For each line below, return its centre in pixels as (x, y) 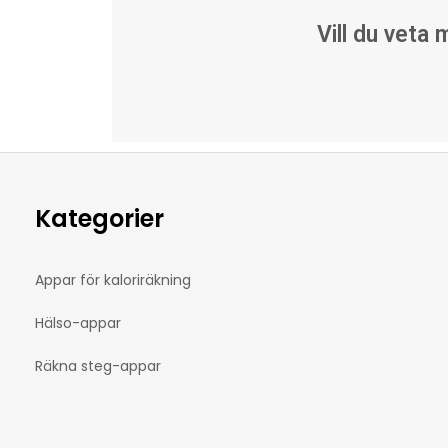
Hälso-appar (78, 322)
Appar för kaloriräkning (113, 279)
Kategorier (99, 218)
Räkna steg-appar (98, 365)
